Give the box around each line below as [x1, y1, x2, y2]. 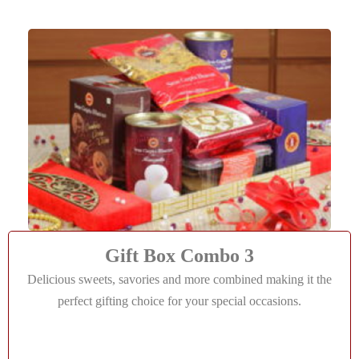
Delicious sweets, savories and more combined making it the [27, 272, 332, 286]
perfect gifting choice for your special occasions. [58, 294, 301, 308]
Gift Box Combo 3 [105, 245, 254, 266]
